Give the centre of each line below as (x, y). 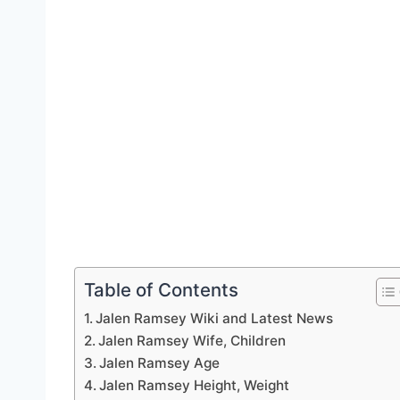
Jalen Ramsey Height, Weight (195, 386)
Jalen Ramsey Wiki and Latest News (215, 319)
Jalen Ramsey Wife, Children (192, 341)
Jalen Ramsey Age (160, 363)
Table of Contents (161, 290)
